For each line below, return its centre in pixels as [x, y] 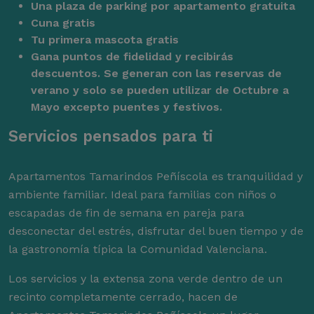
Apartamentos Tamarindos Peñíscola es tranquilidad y [156, 177]
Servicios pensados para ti [111, 136]
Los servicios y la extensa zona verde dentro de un [145, 279]
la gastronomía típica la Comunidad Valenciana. [138, 250]
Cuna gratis [63, 23]
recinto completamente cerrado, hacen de [123, 297]
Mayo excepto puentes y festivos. [127, 107]
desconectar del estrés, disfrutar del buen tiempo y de [156, 231]
